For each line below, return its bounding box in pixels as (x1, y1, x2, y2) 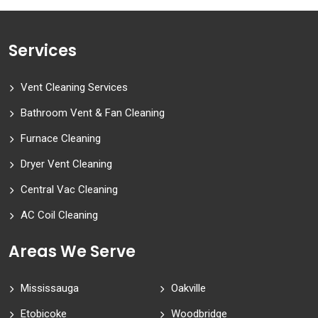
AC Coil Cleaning (21, 209, 98, 222)
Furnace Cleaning (21, 132, 101, 146)
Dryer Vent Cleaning (21, 158, 112, 171)
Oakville (171, 282, 206, 295)
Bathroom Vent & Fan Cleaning (21, 106, 165, 120)
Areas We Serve (9, 241, 136, 263)
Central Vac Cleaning (21, 183, 118, 197)
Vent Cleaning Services (21, 81, 128, 94)
